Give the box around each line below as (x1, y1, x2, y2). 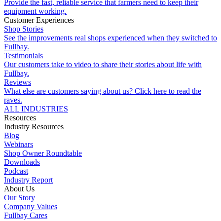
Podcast (4, 167, 28, 175)
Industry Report (4, 176, 53, 184)
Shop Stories (4, 25, 43, 33)
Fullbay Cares (4, 211, 47, 220)
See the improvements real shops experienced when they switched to (4, 34, 217, 42)
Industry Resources (4, 122, 64, 131)
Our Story (4, 193, 35, 202)
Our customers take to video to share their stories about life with (4, 60, 202, 69)
